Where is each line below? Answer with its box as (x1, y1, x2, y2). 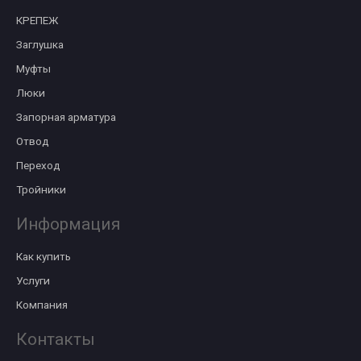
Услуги (16, 274, 50, 287)
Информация (16, 214, 121, 234)
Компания (16, 298, 68, 311)
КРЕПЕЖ (16, 14, 58, 27)
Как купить (16, 250, 71, 263)
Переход (16, 159, 60, 172)
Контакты (16, 330, 95, 349)
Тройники (16, 183, 66, 196)
